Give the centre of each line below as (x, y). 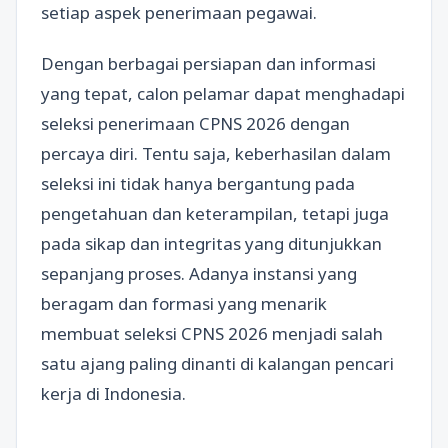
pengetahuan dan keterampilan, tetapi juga (215, 214)
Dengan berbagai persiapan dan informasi (208, 64)
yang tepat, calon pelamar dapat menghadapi (223, 94)
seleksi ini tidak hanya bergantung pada (198, 184)
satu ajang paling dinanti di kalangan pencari (217, 364)
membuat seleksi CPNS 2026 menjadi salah (212, 334)
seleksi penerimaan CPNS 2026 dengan (195, 124)
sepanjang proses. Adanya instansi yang (199, 274)
